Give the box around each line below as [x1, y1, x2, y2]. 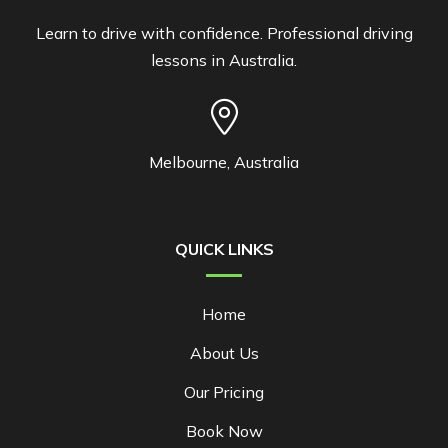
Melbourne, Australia [149, 152, 299, 173]
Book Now [185, 421, 263, 442]
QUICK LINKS [174, 239, 274, 260]
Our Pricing [184, 382, 264, 403]
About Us [189, 343, 259, 364]
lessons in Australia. [151, 50, 297, 71]
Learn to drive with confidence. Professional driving [35, 23, 413, 44]
